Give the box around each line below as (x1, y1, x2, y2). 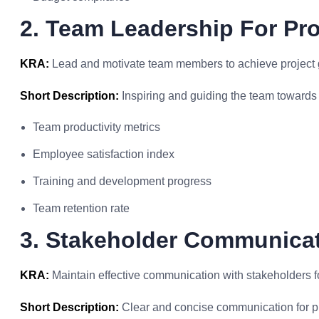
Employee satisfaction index (33, 148, 174, 160)
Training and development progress (33, 175, 211, 187)
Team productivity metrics (33, 121, 160, 133)
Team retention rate (33, 202, 130, 214)
